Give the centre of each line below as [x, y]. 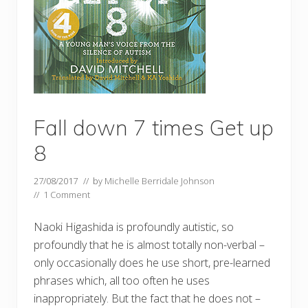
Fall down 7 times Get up [154, 128]
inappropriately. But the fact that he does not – [147, 299]
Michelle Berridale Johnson [159, 181]
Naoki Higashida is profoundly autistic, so [134, 227]
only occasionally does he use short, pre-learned [152, 263]
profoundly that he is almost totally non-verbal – [149, 245]
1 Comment [67, 195]
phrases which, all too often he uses [122, 281]
